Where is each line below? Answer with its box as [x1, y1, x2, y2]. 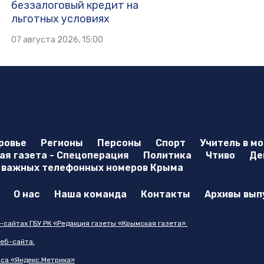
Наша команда [54, 189, 127, 200]
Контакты [141, 189, 190, 200]
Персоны [97, 137, 141, 149]
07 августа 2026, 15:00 [11, 35, 103, 45]
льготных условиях [11, 12, 110, 26]
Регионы [41, 137, 83, 149]
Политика [143, 150, 192, 161]
